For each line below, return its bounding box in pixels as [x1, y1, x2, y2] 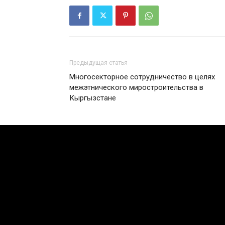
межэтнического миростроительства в [69, 83, 203, 92]
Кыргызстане [69, 93, 116, 102]
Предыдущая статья [69, 59, 128, 66]
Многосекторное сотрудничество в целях [69, 72, 215, 81]
